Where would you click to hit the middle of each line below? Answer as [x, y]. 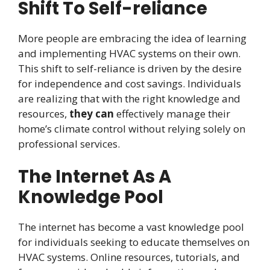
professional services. [69, 143]
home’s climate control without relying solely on [132, 128]
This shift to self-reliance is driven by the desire [130, 68]
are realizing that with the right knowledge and [129, 98]
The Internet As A [95, 177]
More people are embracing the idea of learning [132, 38]
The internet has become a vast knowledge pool [131, 227]
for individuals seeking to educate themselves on [134, 242]
